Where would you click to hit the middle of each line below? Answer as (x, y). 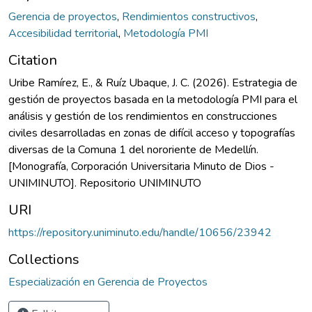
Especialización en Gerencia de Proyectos (108, 282)
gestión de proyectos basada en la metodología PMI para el (153, 99)
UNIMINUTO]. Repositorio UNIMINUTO (105, 183)
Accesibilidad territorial (63, 33)
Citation (33, 60)
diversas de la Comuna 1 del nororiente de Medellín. (133, 149)
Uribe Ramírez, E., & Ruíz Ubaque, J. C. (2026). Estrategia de (153, 83)
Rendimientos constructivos (189, 16)
